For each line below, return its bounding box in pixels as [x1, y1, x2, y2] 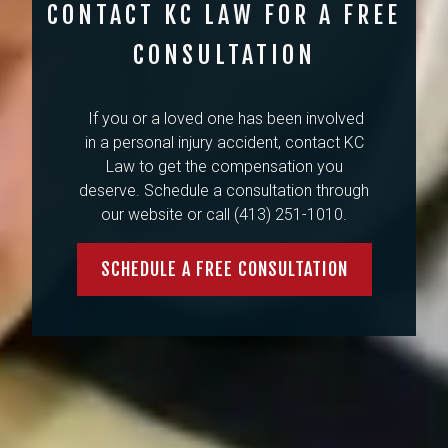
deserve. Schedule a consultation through [79, 181, 369, 201]
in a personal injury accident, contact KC [84, 133, 364, 153]
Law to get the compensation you [105, 157, 343, 177]
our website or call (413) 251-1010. [101, 205, 347, 225]
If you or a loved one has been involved [88, 109, 364, 129]
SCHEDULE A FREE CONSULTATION [100, 258, 348, 281]
